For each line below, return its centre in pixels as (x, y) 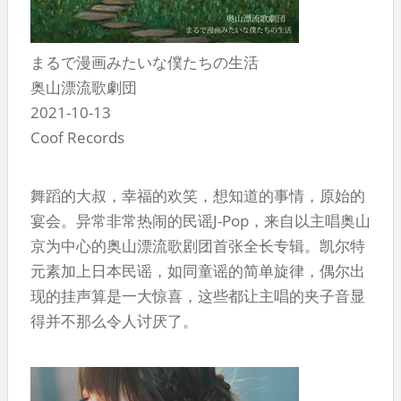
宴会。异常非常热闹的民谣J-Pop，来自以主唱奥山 (200, 220)
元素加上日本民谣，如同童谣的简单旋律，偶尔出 (198, 270)
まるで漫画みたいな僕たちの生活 (145, 62)
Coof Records (77, 137)
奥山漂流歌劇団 (84, 87)
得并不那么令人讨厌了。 (114, 320)
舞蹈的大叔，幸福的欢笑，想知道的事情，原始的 (198, 195)
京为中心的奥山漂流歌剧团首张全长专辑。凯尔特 (198, 245)
